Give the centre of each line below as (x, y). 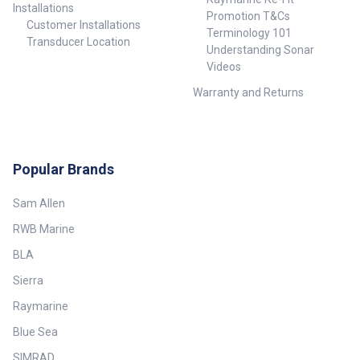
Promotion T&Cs (248, 16)
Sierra (28, 281)
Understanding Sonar (260, 50)
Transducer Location (78, 42)
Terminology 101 (249, 33)
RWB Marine (44, 229)
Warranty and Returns (248, 93)
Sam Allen (39, 204)
